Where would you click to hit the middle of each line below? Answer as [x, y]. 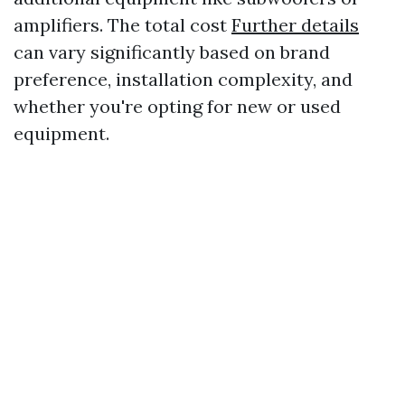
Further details [295, 25]
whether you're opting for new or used [177, 106]
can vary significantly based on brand [172, 52]
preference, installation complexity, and [183, 79]
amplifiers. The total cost [122, 25]
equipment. [61, 133]
